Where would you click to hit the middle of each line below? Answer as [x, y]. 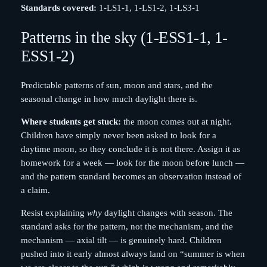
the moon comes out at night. [176, 122]
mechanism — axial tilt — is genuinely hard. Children [121, 240]
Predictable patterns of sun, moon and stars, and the [117, 86]
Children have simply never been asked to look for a [118, 135]
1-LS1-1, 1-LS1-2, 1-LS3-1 [148, 8]
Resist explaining [54, 212]
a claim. [35, 190]
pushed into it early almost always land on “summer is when [133, 254]
